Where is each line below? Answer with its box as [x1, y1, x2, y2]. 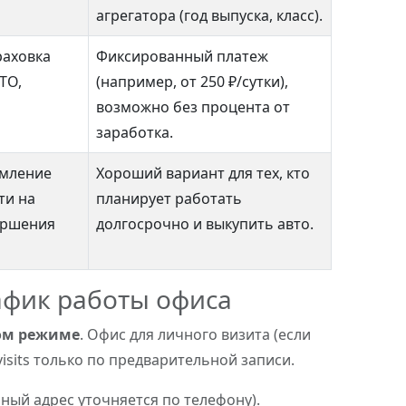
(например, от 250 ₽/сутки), [96, 72, 288, 92]
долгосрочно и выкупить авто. [96, 214, 314, 234]
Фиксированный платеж [96, 46, 268, 66]
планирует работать [96, 188, 242, 208]
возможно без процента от [96, 97, 290, 117]
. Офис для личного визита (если [80, 324, 311, 344]
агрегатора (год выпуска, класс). [96, 5, 323, 25]
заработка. [96, 122, 173, 142]
